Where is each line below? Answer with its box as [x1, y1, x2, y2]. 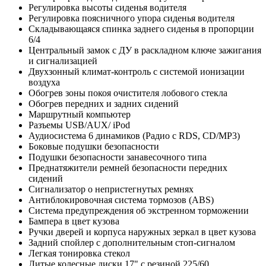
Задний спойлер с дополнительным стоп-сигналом [28, 237, 235, 248]
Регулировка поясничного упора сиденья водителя [28, 13, 235, 24]
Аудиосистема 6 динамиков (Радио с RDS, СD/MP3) [28, 131, 240, 141]
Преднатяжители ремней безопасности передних [28, 163, 227, 173]
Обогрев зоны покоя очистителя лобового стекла [28, 88, 227, 99]
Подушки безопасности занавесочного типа [28, 152, 207, 163]
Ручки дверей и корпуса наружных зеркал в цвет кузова [28, 227, 256, 237]
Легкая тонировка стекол [28, 248, 130, 259]
